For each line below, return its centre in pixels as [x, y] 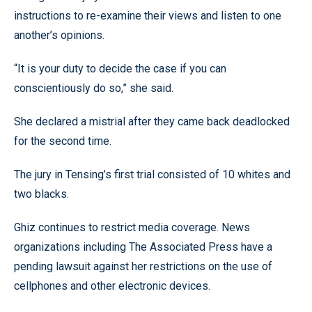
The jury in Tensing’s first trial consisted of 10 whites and [152, 174]
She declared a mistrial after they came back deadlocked [152, 121]
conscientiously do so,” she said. [94, 88]
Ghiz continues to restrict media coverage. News [132, 227]
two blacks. [41, 194]
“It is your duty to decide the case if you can [120, 68]
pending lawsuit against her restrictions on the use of [143, 266]
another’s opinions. [59, 35]
